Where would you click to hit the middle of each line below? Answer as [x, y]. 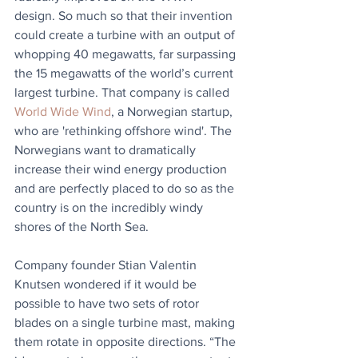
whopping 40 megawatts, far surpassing [127, 54]
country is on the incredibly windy [110, 207]
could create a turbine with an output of [126, 35]
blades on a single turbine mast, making [126, 322]
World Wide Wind [63, 111]
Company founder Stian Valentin [107, 265]
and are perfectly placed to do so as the [126, 188]
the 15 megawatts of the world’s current [125, 73]
